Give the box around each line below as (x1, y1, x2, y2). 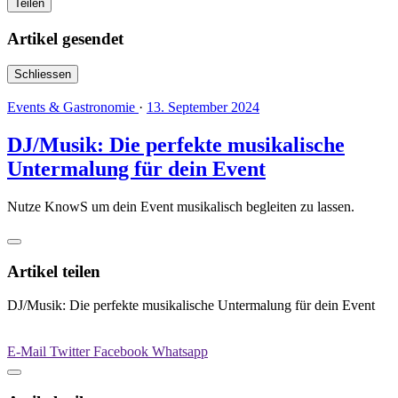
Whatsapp (152, 344, 208, 360)
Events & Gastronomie (7, 99, 139, 115)
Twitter (50, 344, 93, 360)
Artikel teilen (7, 261, 100, 281)
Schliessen (14, 68, 71, 82)
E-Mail (7, 344, 50, 360)
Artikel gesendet (7, 28, 123, 48)
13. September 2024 (147, 99, 259, 115)
